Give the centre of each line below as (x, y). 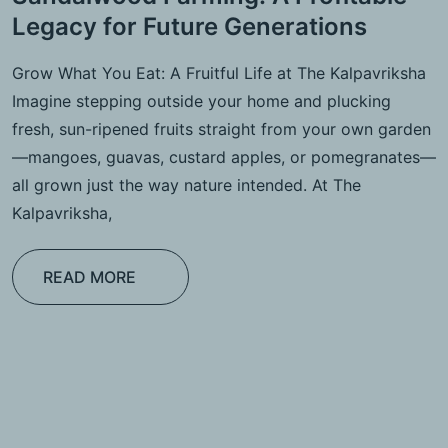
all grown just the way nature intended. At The (186, 184)
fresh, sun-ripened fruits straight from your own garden (221, 128)
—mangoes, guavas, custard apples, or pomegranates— (224, 156)
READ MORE (89, 276)
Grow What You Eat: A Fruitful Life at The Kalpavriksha (219, 72)
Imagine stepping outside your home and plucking (201, 100)
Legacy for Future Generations (189, 26)
